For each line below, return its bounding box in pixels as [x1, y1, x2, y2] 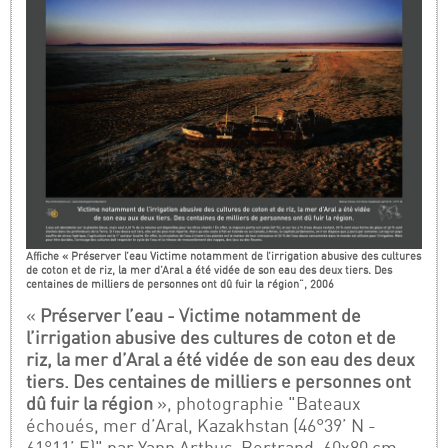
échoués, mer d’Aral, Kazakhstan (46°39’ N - [26, 414, 377, 436]
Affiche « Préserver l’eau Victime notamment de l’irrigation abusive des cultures [26, 249, 422, 264]
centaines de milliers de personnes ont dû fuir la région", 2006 [26, 277, 335, 292]
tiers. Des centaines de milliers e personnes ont [26, 370, 412, 392]
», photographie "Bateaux [153, 392, 362, 414]
